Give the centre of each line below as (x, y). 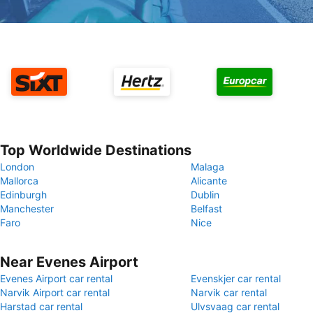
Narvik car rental (229, 292)
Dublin (205, 195)
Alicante (209, 181)
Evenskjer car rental (236, 278)
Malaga (208, 167)
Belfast (206, 209)
